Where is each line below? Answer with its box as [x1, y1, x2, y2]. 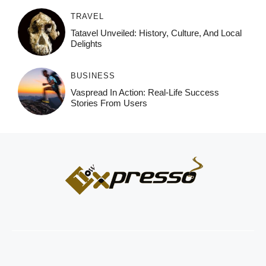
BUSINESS [70, 71, 115, 81]
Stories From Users [70, 98, 147, 109]
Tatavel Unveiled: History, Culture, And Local [70, 28, 242, 39]
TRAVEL [70, 12, 104, 21]
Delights [70, 39, 102, 49]
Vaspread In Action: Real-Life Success [70, 87, 219, 98]
